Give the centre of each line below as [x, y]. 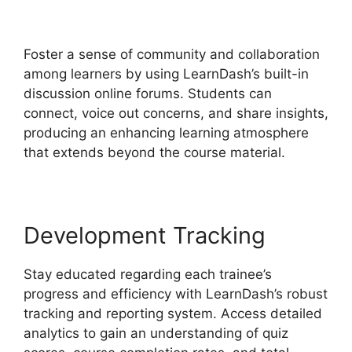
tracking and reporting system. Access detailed [173, 314]
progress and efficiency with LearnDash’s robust [176, 294]
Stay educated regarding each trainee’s [148, 275]
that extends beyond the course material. [154, 153]
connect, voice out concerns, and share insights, [176, 114]
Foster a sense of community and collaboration [172, 55]
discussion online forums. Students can [148, 94]
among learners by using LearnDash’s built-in [166, 74]
